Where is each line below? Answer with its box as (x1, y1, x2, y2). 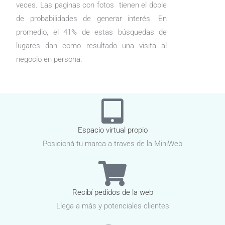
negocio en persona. (16, 55, 84, 64)
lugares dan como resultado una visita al (16, 41, 167, 51)
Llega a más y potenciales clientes (56, 201, 169, 211)
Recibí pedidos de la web (72, 188, 153, 197)
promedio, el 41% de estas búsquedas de (16, 28, 167, 37)
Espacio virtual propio (77, 126, 148, 135)
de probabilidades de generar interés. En (16, 14, 167, 24)
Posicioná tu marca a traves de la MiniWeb (43, 139, 182, 149)
